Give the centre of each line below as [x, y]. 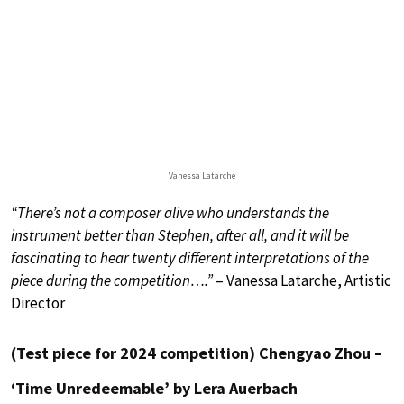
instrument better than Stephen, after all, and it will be [180, 235]
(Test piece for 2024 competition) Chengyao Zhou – [197, 353]
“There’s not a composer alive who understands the [170, 212]
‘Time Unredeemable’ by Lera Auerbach [154, 388]
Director [38, 303]
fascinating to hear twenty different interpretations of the [190, 257]
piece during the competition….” [112, 280]
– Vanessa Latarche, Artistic [302, 280]
